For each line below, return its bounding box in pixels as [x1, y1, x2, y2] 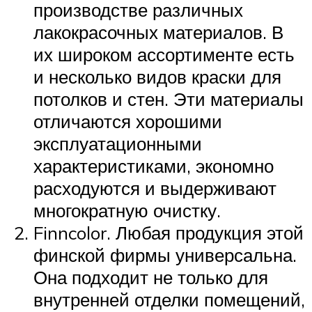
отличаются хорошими [33, 109, 222, 132]
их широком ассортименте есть [33, 42, 295, 65]
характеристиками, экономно [33, 154, 274, 177]
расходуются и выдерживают [33, 176, 276, 199]
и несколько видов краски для [33, 65, 281, 88]
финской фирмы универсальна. [33, 243, 297, 266]
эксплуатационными [33, 132, 202, 155]
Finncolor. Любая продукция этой [33, 221, 304, 244]
